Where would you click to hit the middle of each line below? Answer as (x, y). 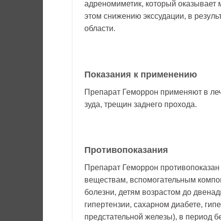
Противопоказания (126, 150)
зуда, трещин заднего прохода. (141, 104)
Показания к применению (141, 74)
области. (100, 28)
